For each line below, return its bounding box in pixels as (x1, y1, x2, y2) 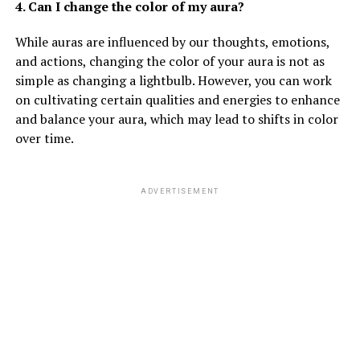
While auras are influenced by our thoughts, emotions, (14, 32, 329, 51)
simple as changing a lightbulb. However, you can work (14, 71, 332, 89)
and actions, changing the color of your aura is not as (14, 51, 325, 70)
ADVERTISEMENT (140, 186, 220, 195)
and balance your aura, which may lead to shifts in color (14, 109, 338, 128)
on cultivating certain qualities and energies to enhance (14, 90, 340, 108)
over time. (14, 129, 74, 147)
